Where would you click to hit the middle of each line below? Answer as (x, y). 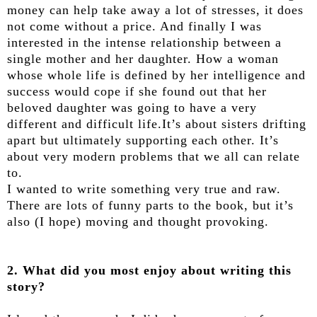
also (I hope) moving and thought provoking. (138, 222)
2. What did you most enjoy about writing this (149, 271)
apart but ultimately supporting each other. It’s (143, 140)
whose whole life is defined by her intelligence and (156, 75)
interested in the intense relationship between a (144, 43)
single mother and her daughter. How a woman (143, 59)
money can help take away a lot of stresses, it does (155, 10)
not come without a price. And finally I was (134, 27)
